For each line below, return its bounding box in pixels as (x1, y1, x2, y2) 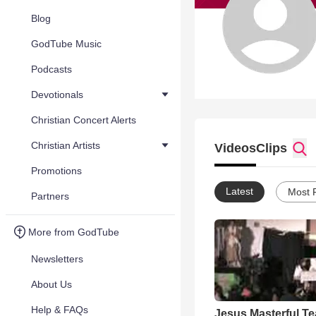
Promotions (31, 165, 82, 176)
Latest (226, 186, 253, 197)
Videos (214, 141, 256, 155)
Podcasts (31, 63, 72, 75)
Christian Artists (31, 140, 100, 151)
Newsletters (31, 253, 83, 265)
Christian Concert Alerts (31, 114, 136, 126)
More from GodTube (28, 226, 119, 238)
